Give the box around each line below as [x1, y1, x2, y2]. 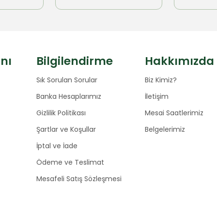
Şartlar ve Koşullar [36, 124, 96, 135]
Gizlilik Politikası [36, 108, 86, 118]
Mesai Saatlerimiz [144, 108, 203, 118]
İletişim [144, 92, 169, 102]
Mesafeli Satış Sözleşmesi [36, 174, 122, 184]
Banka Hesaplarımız [36, 92, 101, 102]
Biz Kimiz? [144, 75, 177, 85]
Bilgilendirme [36, 53, 113, 69]
